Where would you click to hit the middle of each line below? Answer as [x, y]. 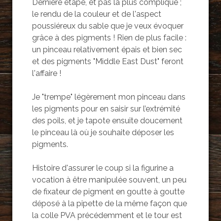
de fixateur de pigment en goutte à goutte [108, 192]
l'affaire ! [46, 74]
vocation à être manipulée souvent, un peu [109, 180]
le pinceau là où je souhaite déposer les [103, 133]
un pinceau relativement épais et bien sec [107, 50]
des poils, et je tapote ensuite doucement [107, 121]
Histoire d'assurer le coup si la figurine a [103, 168]
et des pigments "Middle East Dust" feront [108, 62]
